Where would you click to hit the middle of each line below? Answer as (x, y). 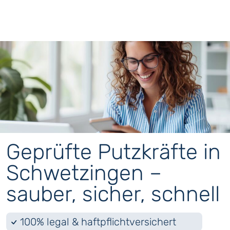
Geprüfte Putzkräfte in (113, 152)
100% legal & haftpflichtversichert (98, 222)
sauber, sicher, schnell (113, 194)
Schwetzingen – (84, 173)
